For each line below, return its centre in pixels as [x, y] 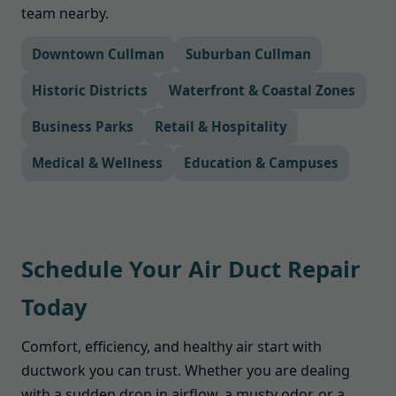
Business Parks [83, 126]
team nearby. [65, 13]
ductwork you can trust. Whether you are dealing [186, 370]
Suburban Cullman [248, 54]
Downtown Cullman [98, 54]
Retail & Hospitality [221, 126]
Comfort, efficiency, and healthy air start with [171, 346]
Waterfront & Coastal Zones [262, 90]
